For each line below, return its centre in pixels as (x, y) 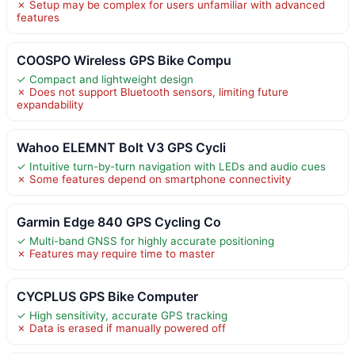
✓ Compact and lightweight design (105, 79)
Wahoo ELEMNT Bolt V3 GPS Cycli (121, 147)
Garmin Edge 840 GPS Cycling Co (119, 221)
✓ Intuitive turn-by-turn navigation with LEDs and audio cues (171, 166)
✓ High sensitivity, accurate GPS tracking (122, 315)
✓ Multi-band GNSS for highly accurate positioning (145, 240)
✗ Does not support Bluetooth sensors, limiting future (153, 92)
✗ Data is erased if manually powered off (121, 328)
